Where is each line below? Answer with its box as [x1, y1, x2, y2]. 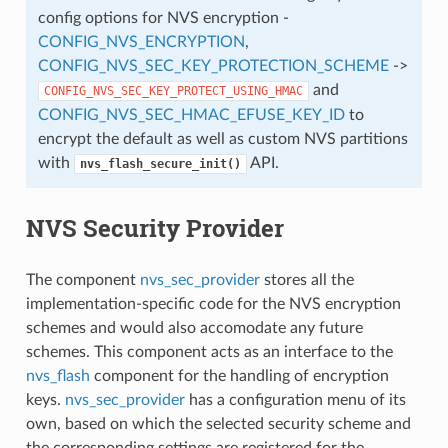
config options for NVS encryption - [37, 9, 289, 26]
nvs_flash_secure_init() [79, 156, 241, 171]
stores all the [259, 271, 354, 288]
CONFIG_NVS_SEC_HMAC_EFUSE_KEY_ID [37, 106, 345, 123]
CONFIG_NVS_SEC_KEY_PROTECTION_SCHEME [37, 57, 389, 74]
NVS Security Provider [25, 211, 284, 244]
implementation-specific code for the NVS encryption [25, 295, 401, 312]
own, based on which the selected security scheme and [25, 415, 411, 432]
